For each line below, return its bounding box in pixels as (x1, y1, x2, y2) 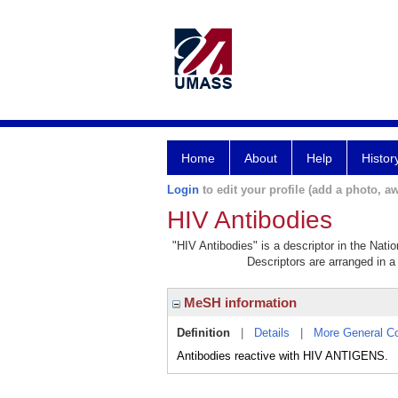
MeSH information (180, 295, 297, 310)
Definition (177, 326, 230, 339)
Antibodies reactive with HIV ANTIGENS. (177, 349, 388, 362)
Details (254, 326, 290, 339)
